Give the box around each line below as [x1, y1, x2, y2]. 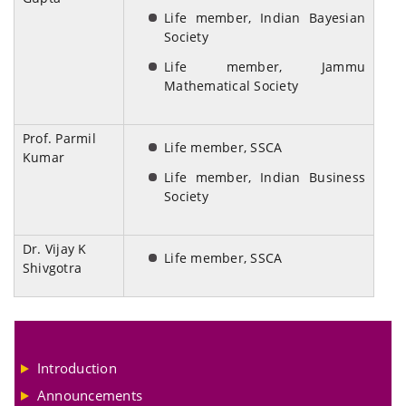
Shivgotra [23, 259, 82, 277]
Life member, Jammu [164, 58, 365, 76]
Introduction [37, 359, 117, 378]
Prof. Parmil [23, 130, 96, 148]
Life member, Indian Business [164, 169, 365, 187]
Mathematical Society [164, 77, 298, 95]
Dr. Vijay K [23, 240, 87, 258]
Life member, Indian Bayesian [164, 9, 365, 27]
